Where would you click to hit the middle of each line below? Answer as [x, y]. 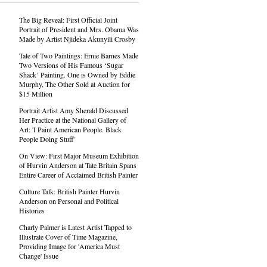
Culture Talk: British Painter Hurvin [69, 191]
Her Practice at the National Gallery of [72, 120]
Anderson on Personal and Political [69, 201]
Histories [32, 210]
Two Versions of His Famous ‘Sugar [71, 65]
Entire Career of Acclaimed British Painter [78, 175]
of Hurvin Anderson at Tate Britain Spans [77, 165]
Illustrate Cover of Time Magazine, [68, 237]
